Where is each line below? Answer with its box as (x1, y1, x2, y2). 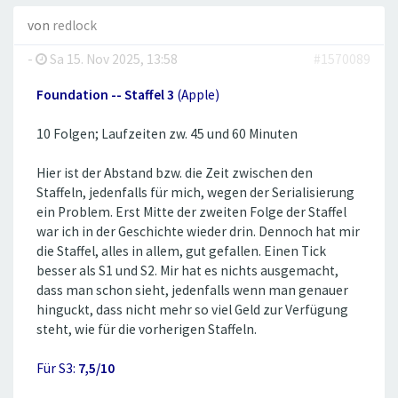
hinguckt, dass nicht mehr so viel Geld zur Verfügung (36, 301, 348, 319)
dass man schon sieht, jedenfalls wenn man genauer (36, 282, 348, 299)
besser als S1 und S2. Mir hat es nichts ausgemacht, (36, 262, 338, 280)
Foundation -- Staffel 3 (36, 86, 177, 104)
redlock (52, 17, 97, 35)
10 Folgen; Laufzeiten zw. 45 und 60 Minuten (36, 125, 298, 143)
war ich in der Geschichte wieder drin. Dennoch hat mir (36, 223, 360, 241)
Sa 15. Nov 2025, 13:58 (47, 51, 178, 68)
